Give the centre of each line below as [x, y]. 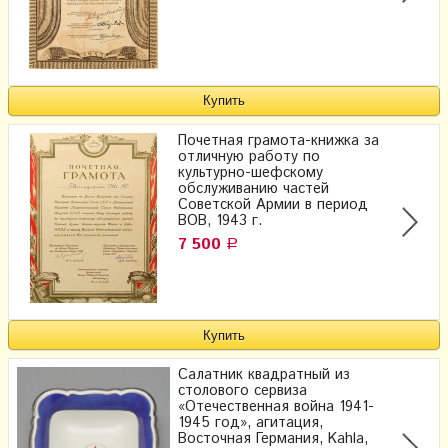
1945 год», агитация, [250, 423]
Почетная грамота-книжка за [278, 141]
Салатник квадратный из [264, 375]
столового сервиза [242, 391]
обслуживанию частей [253, 189]
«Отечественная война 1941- [276, 407]
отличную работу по [249, 157]
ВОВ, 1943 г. [220, 221]
